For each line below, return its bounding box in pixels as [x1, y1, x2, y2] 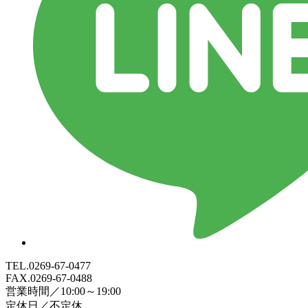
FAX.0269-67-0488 [5, 272, 92, 284]
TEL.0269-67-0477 [5, 259, 91, 272]
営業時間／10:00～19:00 [5, 285, 121, 297]
